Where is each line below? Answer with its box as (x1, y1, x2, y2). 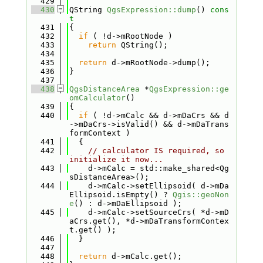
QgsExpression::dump (106, 5, 196, 14)
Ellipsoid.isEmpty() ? (69, 190, 173, 199)
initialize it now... (69, 155, 163, 164)
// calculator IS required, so (87, 146, 224, 155)
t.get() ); (69, 225, 116, 234)
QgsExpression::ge (149, 85, 229, 93)
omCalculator (69, 93, 126, 102)
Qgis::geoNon (172, 190, 229, 199)
